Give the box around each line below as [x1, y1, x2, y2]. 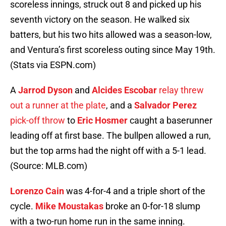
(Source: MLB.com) [10, 160, 87, 172]
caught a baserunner [128, 115, 212, 126]
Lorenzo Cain [10, 186, 64, 197]
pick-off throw [10, 115, 65, 126]
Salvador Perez [134, 100, 197, 111]
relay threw [157, 85, 204, 96]
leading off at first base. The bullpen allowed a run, [10, 130, 211, 141]
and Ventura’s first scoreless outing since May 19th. [10, 44, 215, 55]
